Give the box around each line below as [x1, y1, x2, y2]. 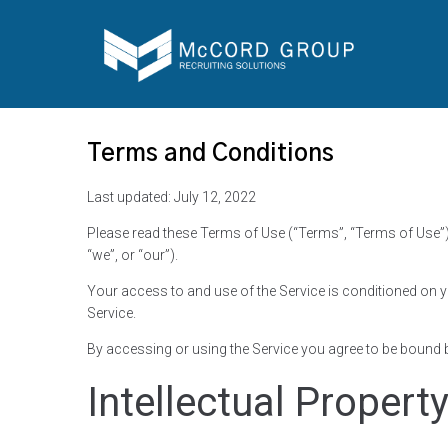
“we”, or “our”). [87, 247, 178, 263]
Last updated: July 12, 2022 [87, 189, 256, 205]
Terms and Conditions [87, 142, 334, 166]
